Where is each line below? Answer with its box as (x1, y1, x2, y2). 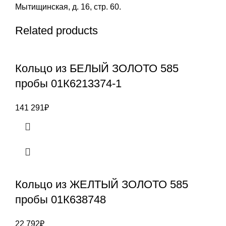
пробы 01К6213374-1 (15, 77, 122, 90)
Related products (15, 24, 98, 37)
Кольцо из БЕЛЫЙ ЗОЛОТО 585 (15, 62, 179, 75)
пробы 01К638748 (15, 193, 106, 206)
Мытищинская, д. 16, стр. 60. (15, 3, 121, 12)
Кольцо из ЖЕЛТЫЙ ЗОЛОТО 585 (15, 178, 188, 191)
